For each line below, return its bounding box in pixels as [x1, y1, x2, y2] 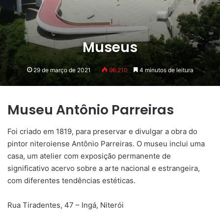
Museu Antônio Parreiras [7, 100, 174, 119]
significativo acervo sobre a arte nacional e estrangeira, [7, 164, 200, 173]
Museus [82, 37, 137, 57]
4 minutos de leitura [137, 66, 193, 74]
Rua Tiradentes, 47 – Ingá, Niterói [7, 200, 124, 210]
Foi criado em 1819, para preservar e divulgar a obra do [7, 127, 197, 137]
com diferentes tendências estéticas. [7, 176, 136, 186]
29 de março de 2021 [33, 66, 91, 74]
